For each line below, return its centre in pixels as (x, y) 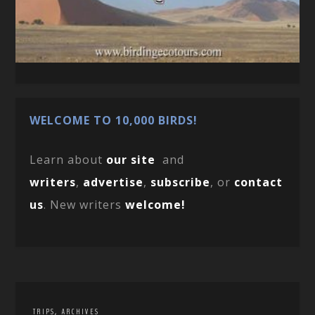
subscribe (181, 182)
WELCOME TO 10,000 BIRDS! (114, 120)
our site (131, 159)
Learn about (68, 159)
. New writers (85, 204)
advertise (114, 182)
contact (259, 182)
